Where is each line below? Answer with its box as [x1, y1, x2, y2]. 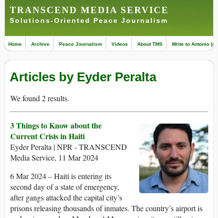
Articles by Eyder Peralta [10, 70, 156, 85]
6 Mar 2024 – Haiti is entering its [10, 171, 111, 182]
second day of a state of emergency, [10, 182, 119, 192]
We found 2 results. [10, 93, 69, 104]
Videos [111, 41, 128, 47]
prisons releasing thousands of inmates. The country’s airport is [10, 203, 202, 214]
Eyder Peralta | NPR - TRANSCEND [10, 142, 127, 152]
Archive [31, 41, 50, 47]
